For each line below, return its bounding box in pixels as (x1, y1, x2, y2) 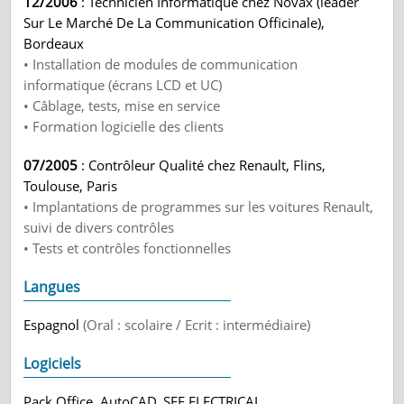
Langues (23, 277, 81, 297)
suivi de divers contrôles (23, 218, 175, 236)
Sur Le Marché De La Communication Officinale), (23, 14, 326, 32)
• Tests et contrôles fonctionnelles (23, 239, 232, 257)
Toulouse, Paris (23, 177, 118, 195)
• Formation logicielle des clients (23, 117, 225, 135)
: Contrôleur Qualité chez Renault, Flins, (78, 156, 326, 174)
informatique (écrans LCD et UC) (23, 76, 223, 94)
